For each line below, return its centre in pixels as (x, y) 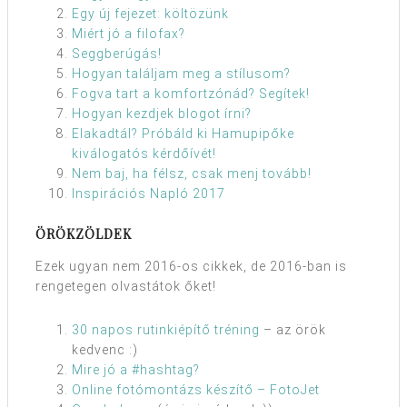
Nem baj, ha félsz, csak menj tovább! (192, 174)
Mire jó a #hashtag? (136, 370)
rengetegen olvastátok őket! (126, 286)
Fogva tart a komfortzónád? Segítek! (191, 94)
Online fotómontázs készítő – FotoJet (196, 390)
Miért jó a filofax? (129, 34)
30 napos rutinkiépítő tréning (166, 330)
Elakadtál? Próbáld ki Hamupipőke (183, 134)
